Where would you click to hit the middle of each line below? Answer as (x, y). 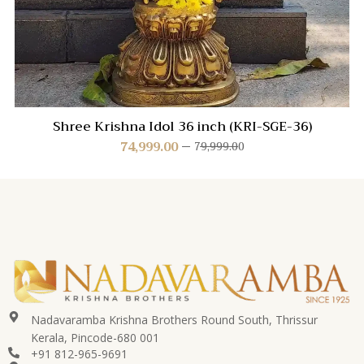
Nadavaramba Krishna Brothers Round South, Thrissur (174, 320)
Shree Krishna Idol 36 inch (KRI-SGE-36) (182, 126)
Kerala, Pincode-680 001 (95, 338)
